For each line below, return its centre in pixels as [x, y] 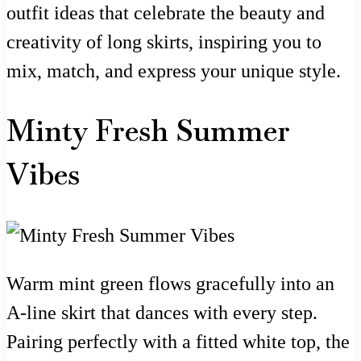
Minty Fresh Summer [148, 131]
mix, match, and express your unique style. [174, 71]
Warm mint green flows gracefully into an [170, 283]
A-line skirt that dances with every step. [162, 312]
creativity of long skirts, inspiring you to [164, 41]
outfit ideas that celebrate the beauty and [166, 12]
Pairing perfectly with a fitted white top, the [178, 341]
